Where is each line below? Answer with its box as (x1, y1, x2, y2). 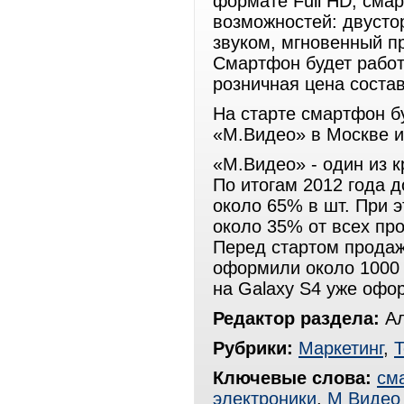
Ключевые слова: (213, 368, 372, 388)
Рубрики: (213, 338, 293, 358)
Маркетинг (298, 338, 383, 358)
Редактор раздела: (213, 308, 380, 328)
